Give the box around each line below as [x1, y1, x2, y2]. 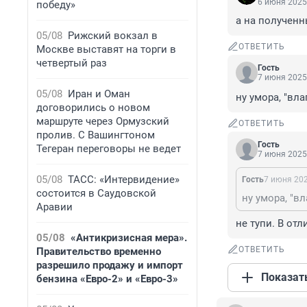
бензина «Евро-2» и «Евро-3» [36, 273, 178, 285]
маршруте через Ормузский [36, 115, 169, 127]
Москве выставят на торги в [36, 43, 176, 56]
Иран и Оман [68, 88, 130, 100]
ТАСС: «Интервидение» [68, 173, 180, 186]
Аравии [36, 201, 73, 213]
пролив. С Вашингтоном [36, 129, 155, 141]
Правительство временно [36, 245, 161, 258]
